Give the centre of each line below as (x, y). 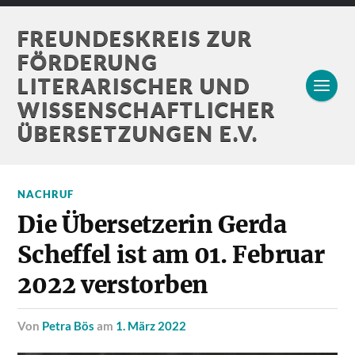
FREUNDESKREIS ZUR (136, 38)
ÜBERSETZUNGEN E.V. (138, 133)
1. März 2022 (151, 326)
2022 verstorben (113, 285)
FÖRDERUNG (88, 62)
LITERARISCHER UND (134, 86)
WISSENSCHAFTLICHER (147, 109)
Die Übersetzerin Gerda (152, 225)
